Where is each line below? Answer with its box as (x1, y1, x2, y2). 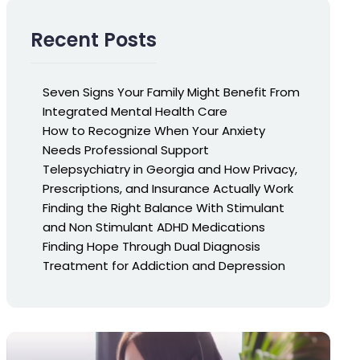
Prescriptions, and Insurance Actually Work (42, 180, 293, 197)
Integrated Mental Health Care (42, 103, 227, 120)
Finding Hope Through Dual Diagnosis (42, 238, 260, 255)
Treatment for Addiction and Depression (42, 257, 285, 274)
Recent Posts (30, 27, 157, 53)
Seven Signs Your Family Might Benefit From (42, 84, 300, 100)
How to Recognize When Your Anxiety (42, 122, 265, 139)
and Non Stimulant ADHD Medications (42, 219, 265, 235)
